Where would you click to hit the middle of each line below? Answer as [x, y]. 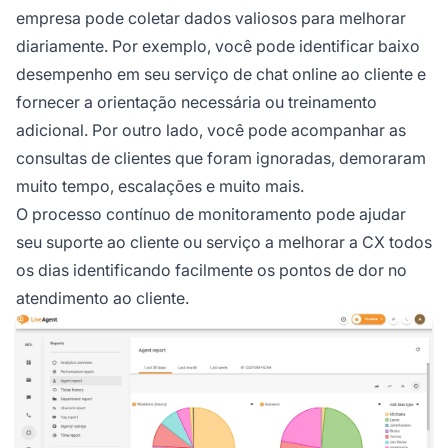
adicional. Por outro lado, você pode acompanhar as [211, 129]
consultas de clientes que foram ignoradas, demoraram [221, 157]
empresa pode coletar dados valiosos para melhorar [211, 17]
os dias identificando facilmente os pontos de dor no [211, 269]
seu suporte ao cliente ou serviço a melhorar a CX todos [224, 241]
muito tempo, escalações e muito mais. [160, 185]
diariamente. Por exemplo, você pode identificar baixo [218, 45]
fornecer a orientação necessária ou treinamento [196, 101]
